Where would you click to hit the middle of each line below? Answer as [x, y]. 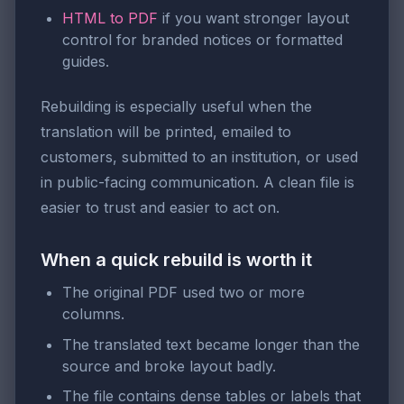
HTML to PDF [110, 18]
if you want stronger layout [253, 18]
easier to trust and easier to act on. [160, 208]
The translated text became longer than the [211, 344]
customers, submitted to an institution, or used [199, 157]
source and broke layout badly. [169, 366]
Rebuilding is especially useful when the [176, 107]
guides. [86, 62]
